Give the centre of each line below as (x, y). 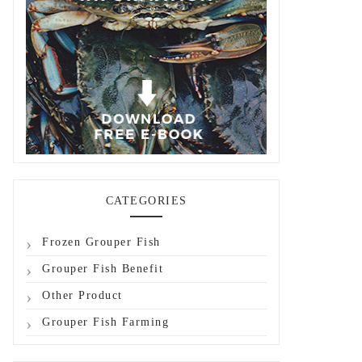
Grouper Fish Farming (105, 322)
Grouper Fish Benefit (103, 269)
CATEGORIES (146, 201)
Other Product (82, 295)
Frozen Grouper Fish (101, 242)
